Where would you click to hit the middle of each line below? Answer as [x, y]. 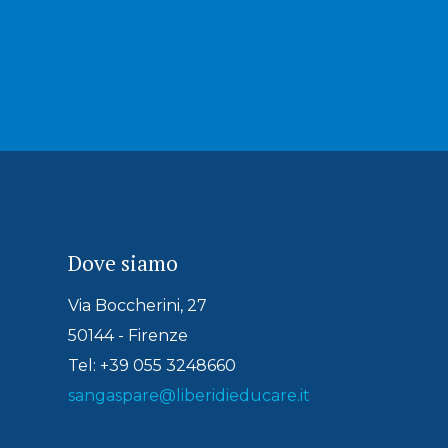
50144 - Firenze [128, 335]
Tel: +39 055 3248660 [152, 365]
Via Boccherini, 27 [137, 305]
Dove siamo [123, 262]
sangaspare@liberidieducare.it [189, 395]
